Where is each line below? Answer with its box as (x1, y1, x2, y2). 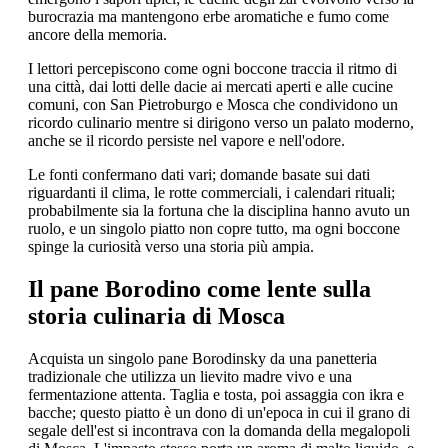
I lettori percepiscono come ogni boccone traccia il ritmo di (28, 60, 397, 77)
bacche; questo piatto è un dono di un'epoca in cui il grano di (28, 403, 410, 421)
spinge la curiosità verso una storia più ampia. (28, 238, 314, 255)
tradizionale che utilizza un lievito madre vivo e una (28, 367, 352, 385)
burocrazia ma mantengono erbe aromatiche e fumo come (28, 8, 389, 25)
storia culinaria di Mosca (28, 302, 285, 329)
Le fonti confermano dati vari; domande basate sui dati (28, 166, 370, 183)
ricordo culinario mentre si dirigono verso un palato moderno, (28, 114, 414, 131)
